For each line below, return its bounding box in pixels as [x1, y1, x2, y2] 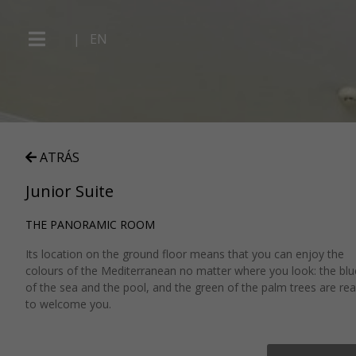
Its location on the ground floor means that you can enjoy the [25, 246, 344, 261]
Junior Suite [25, 180, 114, 202]
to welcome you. [25, 296, 111, 311]
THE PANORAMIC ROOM [25, 216, 155, 232]
